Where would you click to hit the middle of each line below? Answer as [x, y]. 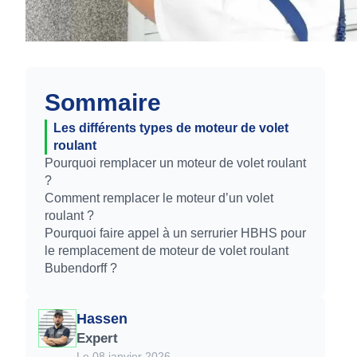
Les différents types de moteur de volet [171, 128]
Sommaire [103, 102]
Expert [97, 338]
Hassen [102, 319]
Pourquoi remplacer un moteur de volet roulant [175, 163]
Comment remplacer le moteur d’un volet [159, 198]
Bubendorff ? [81, 268]
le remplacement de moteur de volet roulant [167, 251]
